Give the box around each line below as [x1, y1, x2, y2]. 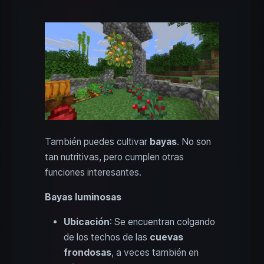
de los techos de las [64, 232, 150, 243]
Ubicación [64, 216, 110, 228]
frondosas [64, 247, 111, 259]
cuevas [150, 232, 183, 243]
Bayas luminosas [45, 192, 121, 203]
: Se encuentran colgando [110, 216, 215, 228]
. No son [177, 136, 211, 148]
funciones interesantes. [45, 167, 141, 179]
